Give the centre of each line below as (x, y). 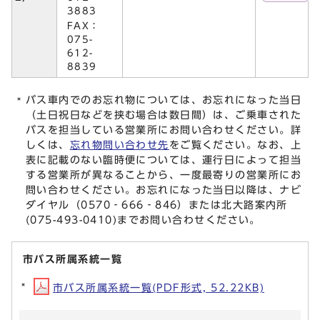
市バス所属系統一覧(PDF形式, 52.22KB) (159, 288)
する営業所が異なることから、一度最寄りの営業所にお (164, 175)
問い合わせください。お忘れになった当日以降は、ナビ (164, 190)
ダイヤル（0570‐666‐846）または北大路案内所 (157, 205)
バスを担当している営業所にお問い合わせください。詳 (164, 130)
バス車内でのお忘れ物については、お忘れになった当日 (164, 100)
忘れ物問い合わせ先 (119, 145)
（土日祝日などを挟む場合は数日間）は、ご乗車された (164, 115)
